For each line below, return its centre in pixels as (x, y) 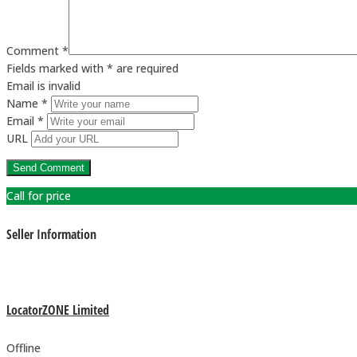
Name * (27, 104)
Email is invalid (43, 86)
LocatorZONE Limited (58, 310)
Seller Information (51, 234)
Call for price (39, 196)
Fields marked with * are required (92, 69)
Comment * (37, 51)
